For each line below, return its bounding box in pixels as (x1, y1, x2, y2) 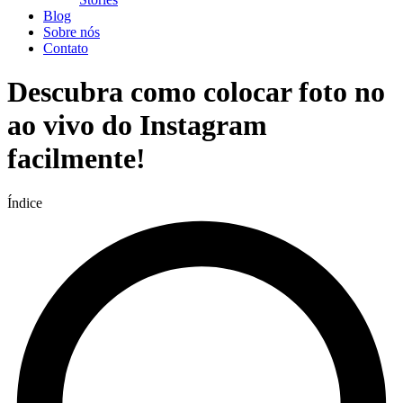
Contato (43, 40, 88, 56)
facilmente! (7, 142, 146, 175)
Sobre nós (43, 24, 100, 40)
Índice (7, 194, 42, 210)
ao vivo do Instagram (7, 109, 267, 142)
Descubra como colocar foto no (7, 76, 385, 109)
